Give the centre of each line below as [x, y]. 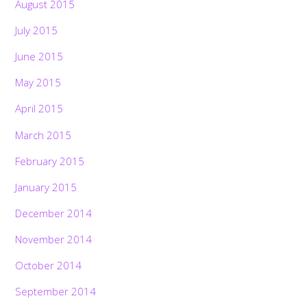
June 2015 [39, 57]
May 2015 [38, 83]
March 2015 [44, 135]
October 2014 [49, 266]
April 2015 [39, 109]
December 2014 [54, 213]
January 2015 [46, 187]
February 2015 [50, 161]
